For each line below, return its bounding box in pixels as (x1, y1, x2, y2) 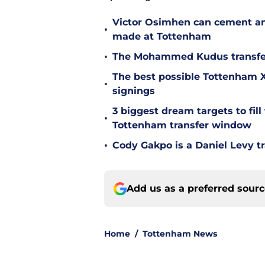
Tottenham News (143, 228, 217, 240)
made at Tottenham (112, 31, 211, 43)
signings (112, 85, 155, 97)
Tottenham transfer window (112, 119, 251, 131)
